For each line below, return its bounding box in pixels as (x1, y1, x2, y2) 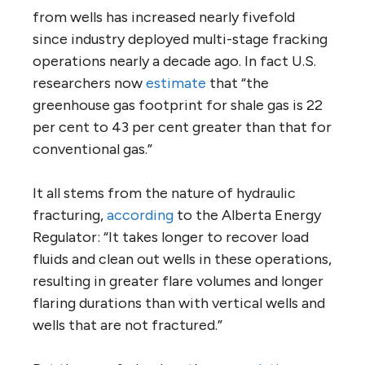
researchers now (33, 73, 146, 92)
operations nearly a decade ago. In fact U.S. (33, 51, 316, 70)
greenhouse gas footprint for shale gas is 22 (33, 95, 323, 114)
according (107, 205, 174, 224)
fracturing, (33, 205, 107, 224)
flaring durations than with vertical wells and (33, 293, 325, 312)
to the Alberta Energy (174, 205, 321, 224)
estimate (146, 73, 206, 92)
